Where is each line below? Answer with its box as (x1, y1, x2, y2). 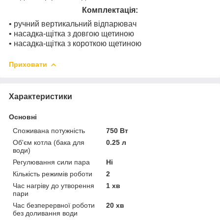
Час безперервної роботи (13, 201, 95, 209)
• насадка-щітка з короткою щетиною (9, 39, 141, 48)
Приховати (9, 60, 47, 68)
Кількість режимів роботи (13, 169, 92, 178)
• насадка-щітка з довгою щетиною (9, 29, 134, 38)
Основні (9, 112, 37, 121)
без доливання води (13, 209, 78, 217)
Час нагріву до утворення (13, 181, 94, 190)
